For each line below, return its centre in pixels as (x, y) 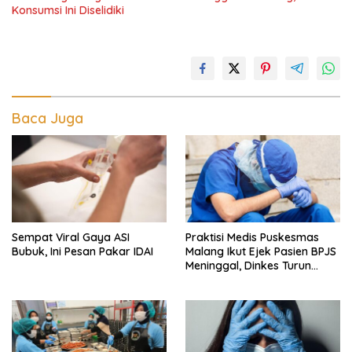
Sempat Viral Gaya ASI (71, 237)
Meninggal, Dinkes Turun (248, 265)
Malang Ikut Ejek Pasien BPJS (261, 251)
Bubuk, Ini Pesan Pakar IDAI (82, 251)
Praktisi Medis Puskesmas (252, 237)
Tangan (205, 279)
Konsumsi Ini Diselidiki (68, 10)
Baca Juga (48, 118)
